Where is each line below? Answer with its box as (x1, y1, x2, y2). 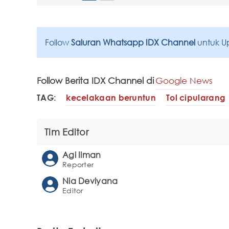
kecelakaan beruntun (66, 93, 156, 103)
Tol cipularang (166, 93, 226, 103)
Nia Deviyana (62, 175, 118, 186)
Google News (155, 75, 213, 86)
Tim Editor (44, 126, 88, 138)
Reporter (62, 159, 94, 169)
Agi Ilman (62, 149, 101, 160)
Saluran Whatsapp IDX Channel (71, 37, 197, 48)
